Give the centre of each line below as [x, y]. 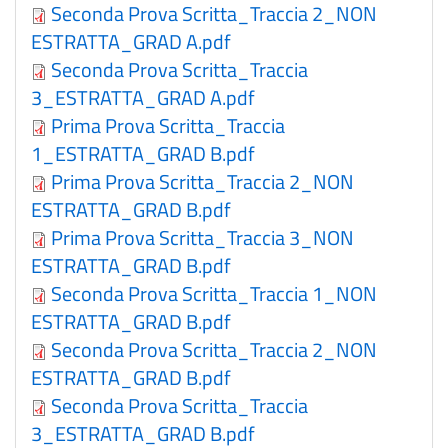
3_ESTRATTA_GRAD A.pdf [143, 97]
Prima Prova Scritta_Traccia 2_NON [202, 181]
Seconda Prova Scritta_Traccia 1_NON [214, 293]
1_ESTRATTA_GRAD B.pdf [143, 153]
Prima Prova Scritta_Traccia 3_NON [202, 237]
